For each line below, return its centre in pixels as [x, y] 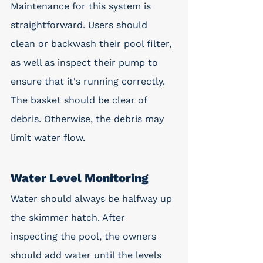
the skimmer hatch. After [69, 218]
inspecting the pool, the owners [85, 236]
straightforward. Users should [80, 25]
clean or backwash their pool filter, [92, 44]
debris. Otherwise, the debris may [89, 119]
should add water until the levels [87, 255]
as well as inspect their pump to [86, 63]
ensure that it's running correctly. [89, 81]
